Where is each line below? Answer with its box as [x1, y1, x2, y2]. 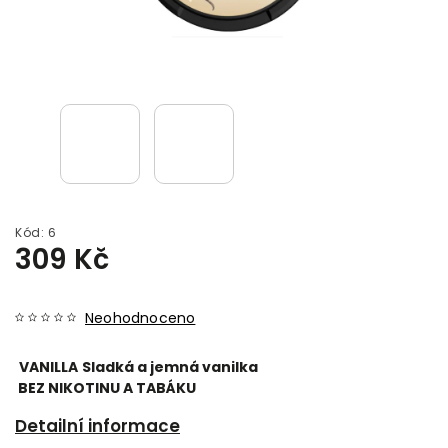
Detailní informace [15, 413, 180, 438]
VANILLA [19, 356, 78, 377]
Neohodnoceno [85, 307, 196, 328]
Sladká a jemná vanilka [82, 356, 258, 377]
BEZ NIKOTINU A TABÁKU [15, 377, 196, 398]
